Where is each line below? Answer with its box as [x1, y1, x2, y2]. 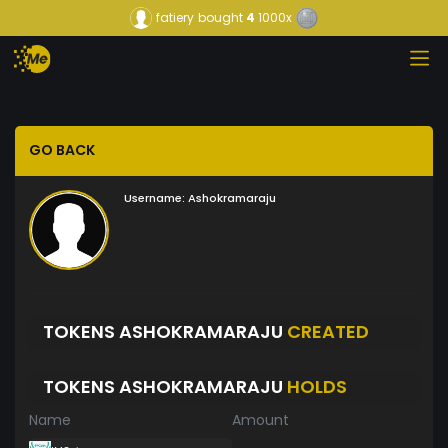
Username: [124, 190, 185, 207]
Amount [232, 410, 289, 431]
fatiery [156, 9, 194, 26]
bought [198, 9, 243, 26]
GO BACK [29, 140, 95, 161]
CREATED [287, 318, 369, 344]
